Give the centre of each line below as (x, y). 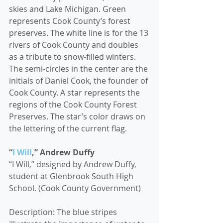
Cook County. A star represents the (75, 93)
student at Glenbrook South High (72, 176)
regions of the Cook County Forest (74, 105)
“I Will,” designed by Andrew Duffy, (74, 164)
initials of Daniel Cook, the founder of (79, 81)
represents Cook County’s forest (71, 21)
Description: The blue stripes (64, 212)
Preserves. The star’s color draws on (78, 116)
